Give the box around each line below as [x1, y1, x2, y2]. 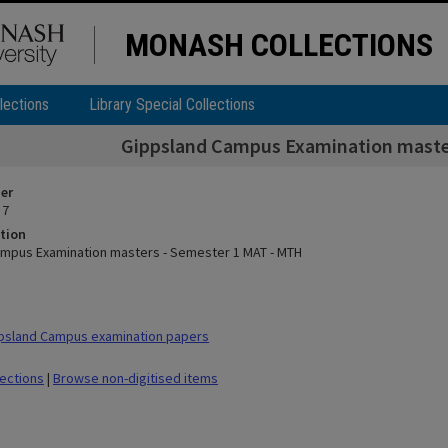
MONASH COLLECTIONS [125, 26, 433, 64]
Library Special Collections [89, 95, 255, 114]
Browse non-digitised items [53, 369, 218, 387]
